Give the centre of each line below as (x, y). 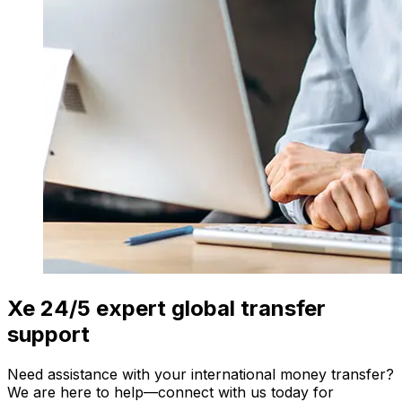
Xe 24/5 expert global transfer (166, 309)
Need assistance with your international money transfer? (201, 375)
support (48, 335)
